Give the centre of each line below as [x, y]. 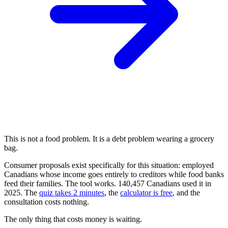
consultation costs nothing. [47, 202]
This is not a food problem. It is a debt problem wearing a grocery [109, 138]
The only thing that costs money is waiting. [73, 219]
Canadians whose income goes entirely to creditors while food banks [114, 174]
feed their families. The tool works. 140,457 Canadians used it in [108, 183]
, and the [186, 192]
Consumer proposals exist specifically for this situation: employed [109, 165]
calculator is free [146, 192]
